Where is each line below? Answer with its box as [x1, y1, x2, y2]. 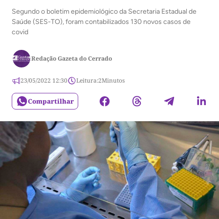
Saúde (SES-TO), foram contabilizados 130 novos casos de [12, 18, 191, 26]
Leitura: [76, 76, 98, 85]
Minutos [102, 76, 125, 85]
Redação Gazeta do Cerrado [31, 54, 112, 63]
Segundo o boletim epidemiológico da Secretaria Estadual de [12, 7, 197, 16]
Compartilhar [28, 96, 74, 106]
